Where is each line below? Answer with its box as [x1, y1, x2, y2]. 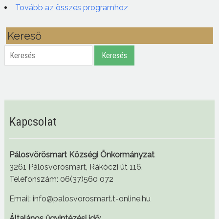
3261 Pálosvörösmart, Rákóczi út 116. [9, 162, 143, 172]
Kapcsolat [9, 115, 57, 129]
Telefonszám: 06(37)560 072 [9, 175, 113, 184]
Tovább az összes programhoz [15, 3, 128, 13]
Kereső [7, 29, 42, 43]
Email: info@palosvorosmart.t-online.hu [9, 194, 151, 204]
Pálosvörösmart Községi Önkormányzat [9, 150, 154, 160]
